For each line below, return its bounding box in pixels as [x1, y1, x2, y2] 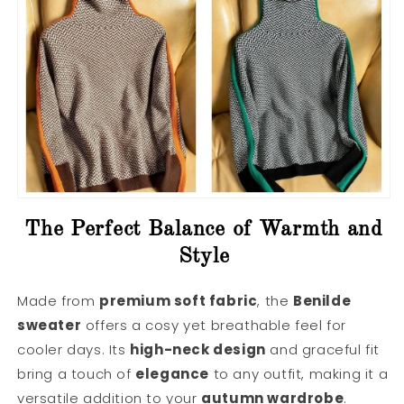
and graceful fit [265, 339, 380, 359]
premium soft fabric [99, 290, 258, 310]
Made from [17, 290, 99, 310]
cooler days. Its [17, 339, 131, 359]
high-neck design [130, 339, 266, 359]
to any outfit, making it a [208, 363, 389, 383]
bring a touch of [17, 363, 136, 383]
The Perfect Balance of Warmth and [24, 218, 383, 241]
